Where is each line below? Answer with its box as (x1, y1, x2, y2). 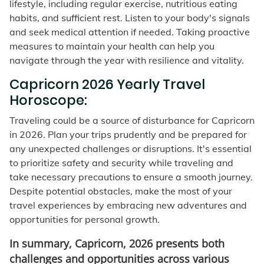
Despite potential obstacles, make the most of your (9, 185, 232, 197)
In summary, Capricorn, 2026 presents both (9, 236, 225, 251)
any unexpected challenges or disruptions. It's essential (9, 143, 252, 155)
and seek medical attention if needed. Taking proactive (9, 26, 250, 38)
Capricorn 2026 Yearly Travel (9, 75, 205, 94)
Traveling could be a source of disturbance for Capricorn (9, 114, 255, 127)
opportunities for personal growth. (9, 213, 160, 226)
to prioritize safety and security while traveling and (9, 157, 233, 169)
